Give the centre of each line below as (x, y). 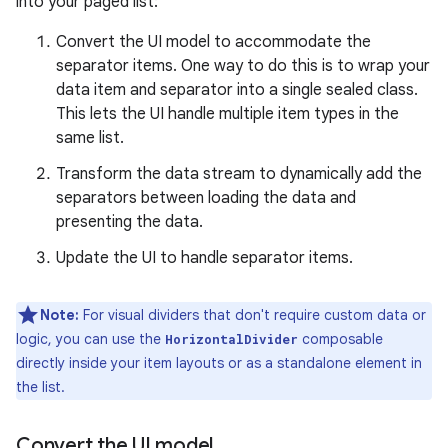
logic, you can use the (90, 339)
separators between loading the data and (206, 198)
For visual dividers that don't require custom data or (252, 315)
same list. (90, 138)
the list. (40, 387)
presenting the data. (129, 222)
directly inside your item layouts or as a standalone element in (219, 363)
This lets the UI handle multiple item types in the (227, 114)
